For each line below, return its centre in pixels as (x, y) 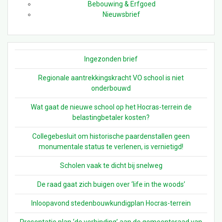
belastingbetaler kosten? (111, 118)
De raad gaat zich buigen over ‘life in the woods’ (111, 185)
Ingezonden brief (111, 59)
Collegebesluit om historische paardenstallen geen (111, 137)
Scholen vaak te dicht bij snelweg (111, 166)
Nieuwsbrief (121, 15)
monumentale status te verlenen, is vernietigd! (111, 147)
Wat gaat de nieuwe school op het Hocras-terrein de (111, 107)
